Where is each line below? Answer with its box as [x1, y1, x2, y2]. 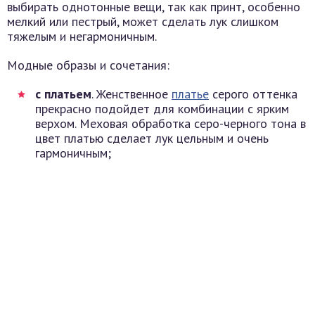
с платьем [35, 86, 91, 103]
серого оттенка [209, 86, 297, 103]
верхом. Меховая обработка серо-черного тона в [35, 115, 306, 132]
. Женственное [91, 86, 172, 103]
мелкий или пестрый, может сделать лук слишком [7, 13, 278, 30]
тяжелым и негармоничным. [7, 28, 157, 45]
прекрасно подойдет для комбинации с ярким [35, 101, 289, 117]
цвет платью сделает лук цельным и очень [35, 130, 269, 147]
